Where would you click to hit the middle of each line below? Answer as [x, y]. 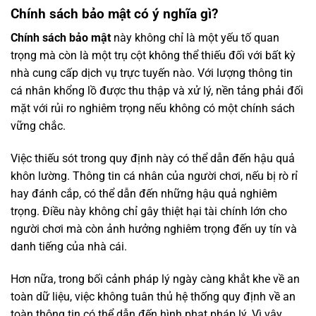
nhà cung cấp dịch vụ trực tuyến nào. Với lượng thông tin [152, 73]
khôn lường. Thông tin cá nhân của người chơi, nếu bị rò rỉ [154, 176]
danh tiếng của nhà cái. [69, 247]
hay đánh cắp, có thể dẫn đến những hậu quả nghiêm [144, 194]
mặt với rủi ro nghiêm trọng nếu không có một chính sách [153, 109]
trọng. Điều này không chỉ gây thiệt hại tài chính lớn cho [149, 212]
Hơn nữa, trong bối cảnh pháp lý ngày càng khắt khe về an [155, 279]
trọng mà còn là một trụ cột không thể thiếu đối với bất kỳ [153, 56]
